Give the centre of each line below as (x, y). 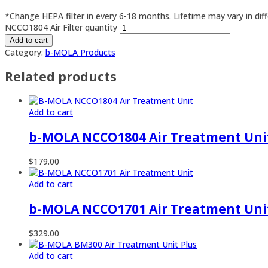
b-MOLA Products (80, 52)
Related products (61, 77)
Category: (24, 52)
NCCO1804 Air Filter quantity (61, 27)
